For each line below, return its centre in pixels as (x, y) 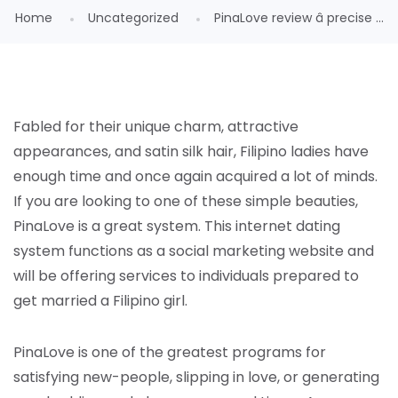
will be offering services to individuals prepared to (186, 276)
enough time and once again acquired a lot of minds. (195, 176)
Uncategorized (133, 18)
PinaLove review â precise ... (298, 18)
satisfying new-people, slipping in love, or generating (196, 377)
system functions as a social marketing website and (194, 251)
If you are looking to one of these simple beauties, (186, 201)
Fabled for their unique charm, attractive (156, 127)
